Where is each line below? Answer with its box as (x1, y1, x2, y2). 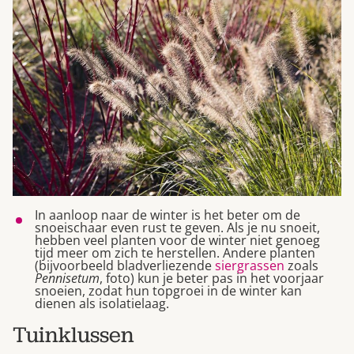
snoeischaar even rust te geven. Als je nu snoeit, (35, 218, 320, 236)
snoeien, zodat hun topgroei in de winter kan (35, 281, 302, 299)
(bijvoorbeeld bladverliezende (35, 256, 215, 274)
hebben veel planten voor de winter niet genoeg (35, 231, 320, 249)
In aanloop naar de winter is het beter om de (35, 205, 300, 224)
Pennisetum (35, 269, 100, 287)
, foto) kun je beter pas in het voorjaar (100, 269, 324, 287)
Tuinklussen (13, 319, 134, 349)
